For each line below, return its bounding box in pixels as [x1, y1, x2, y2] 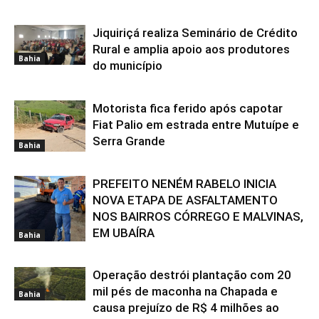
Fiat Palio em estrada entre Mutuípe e [93, 117, 299, 132]
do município [93, 58, 162, 73]
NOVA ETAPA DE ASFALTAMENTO [93, 192, 278, 207]
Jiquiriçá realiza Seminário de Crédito [93, 25, 298, 40]
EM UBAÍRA [93, 225, 155, 240]
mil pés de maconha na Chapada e [93, 283, 278, 298]
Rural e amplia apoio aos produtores [93, 41, 290, 56]
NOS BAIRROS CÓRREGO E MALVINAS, [93, 209, 303, 224]
